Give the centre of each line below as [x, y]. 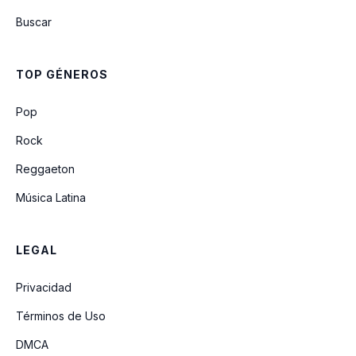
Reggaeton [45, 169]
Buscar [34, 22]
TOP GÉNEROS [62, 74]
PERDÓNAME [108, 52]
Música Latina [51, 197]
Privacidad [44, 287]
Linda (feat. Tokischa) [134, 107]
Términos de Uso [61, 316]
